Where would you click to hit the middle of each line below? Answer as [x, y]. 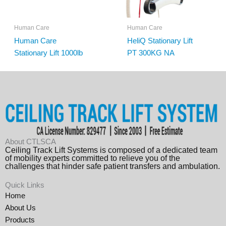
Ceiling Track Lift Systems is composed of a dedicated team [111, 150]
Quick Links [25, 185]
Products [20, 220]
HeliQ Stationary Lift [160, 41]
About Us [20, 208]
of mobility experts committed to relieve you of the [93, 158]
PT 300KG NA [151, 53]
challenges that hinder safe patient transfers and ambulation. [112, 166]
